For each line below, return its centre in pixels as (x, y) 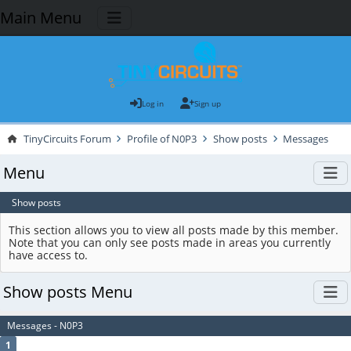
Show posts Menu (67, 291)
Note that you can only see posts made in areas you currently (170, 242)
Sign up (207, 103)
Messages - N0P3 (45, 326)
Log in (153, 103)
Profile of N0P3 (162, 139)
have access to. (49, 255)
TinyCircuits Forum (67, 139)
